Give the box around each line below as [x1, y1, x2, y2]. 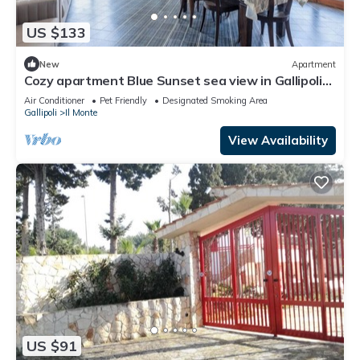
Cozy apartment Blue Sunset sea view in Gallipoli [24, 72, 322, 89]
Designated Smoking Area [162, 95, 268, 107]
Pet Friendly [100, 95, 147, 107]
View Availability [228, 133, 328, 149]
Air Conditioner [24, 95, 84, 107]
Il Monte [65, 107, 97, 119]
